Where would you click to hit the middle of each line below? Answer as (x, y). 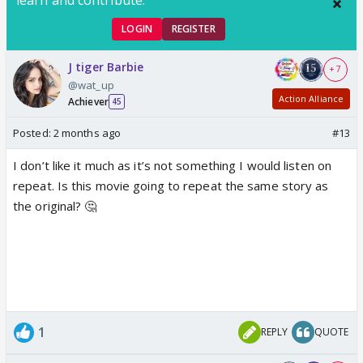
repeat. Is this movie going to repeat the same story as (171, 185)
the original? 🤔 (55, 205)
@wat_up (91, 85)
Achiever (88, 101)
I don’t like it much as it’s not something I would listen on (173, 165)
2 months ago (87, 132)
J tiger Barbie (106, 66)
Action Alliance (311, 99)
